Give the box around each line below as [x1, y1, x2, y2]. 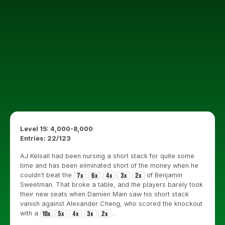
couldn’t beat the [20, 171, 74, 179]
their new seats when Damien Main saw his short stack [20, 190, 189, 198]
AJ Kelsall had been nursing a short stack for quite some [20, 152, 194, 160]
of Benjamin [145, 171, 182, 179]
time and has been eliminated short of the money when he [20, 162, 198, 169]
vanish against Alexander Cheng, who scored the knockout [20, 200, 202, 207]
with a [20, 209, 40, 217]
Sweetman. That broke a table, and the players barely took [20, 181, 203, 188]
